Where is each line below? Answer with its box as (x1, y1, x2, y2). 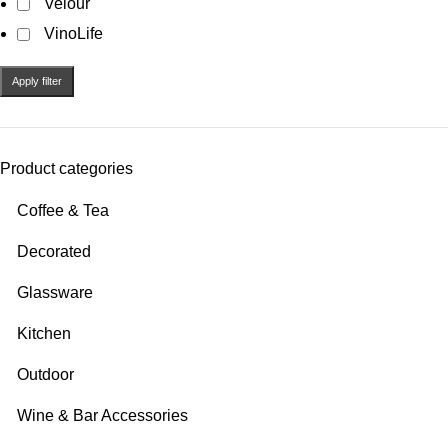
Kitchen (17, 325, 71, 342)
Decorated (17, 243, 91, 260)
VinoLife (44, 25, 103, 42)
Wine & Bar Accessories (17, 407, 188, 424)
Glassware (17, 284, 93, 301)
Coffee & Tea (17, 202, 109, 219)
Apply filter (12, 75, 62, 87)
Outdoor (17, 366, 74, 383)
